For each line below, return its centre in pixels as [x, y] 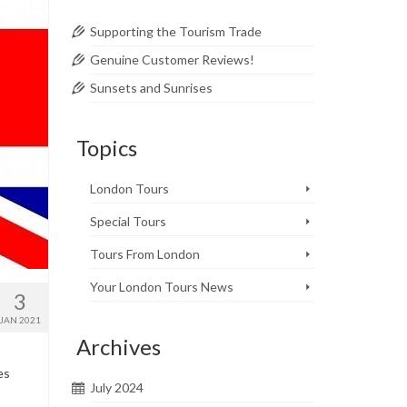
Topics [106, 147]
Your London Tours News [161, 286]
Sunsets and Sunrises [151, 87]
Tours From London [144, 253]
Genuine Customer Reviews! [172, 59]
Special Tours [128, 221]
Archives [118, 346]
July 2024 [116, 387]
